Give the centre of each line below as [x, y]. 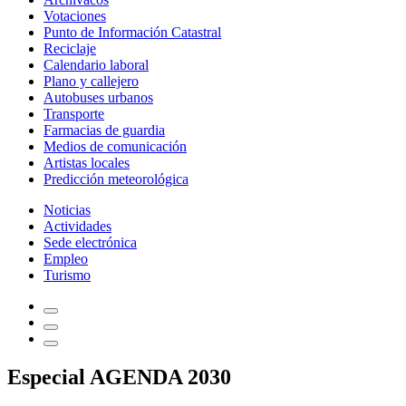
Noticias [67, 210]
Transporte [74, 114]
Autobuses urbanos [98, 97]
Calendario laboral [96, 65]
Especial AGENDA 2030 [119, 377]
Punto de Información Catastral [132, 32]
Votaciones [75, 16]
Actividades [77, 226]
